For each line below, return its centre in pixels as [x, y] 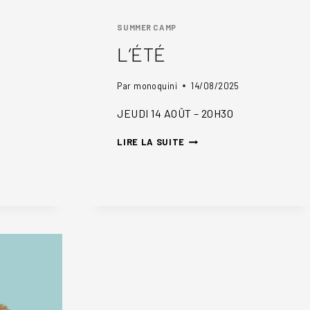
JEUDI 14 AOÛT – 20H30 [175, 113]
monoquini [156, 85]
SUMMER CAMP [147, 27]
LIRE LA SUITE [151, 142]
